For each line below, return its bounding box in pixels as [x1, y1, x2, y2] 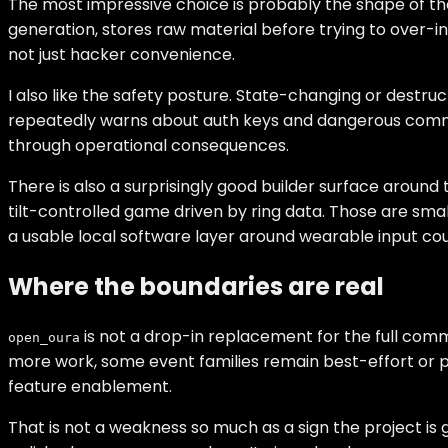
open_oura [8, 330, 80, 346]
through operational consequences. [8, 134, 289, 158]
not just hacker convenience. [8, 43, 235, 67]
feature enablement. [8, 375, 172, 399]
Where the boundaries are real [8, 270, 384, 304]
